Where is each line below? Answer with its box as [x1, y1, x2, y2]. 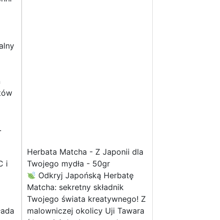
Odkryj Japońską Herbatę [35, 170, 134, 181]
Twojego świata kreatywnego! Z [27, 194, 146, 204]
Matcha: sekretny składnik [27, 182, 124, 192]
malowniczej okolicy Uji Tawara [27, 206, 144, 216]
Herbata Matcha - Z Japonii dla [27, 147, 143, 157]
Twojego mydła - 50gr [27, 159, 110, 169]
